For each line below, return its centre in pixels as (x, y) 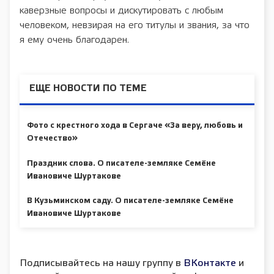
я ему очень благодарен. (74, 40)
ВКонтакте (210, 264)
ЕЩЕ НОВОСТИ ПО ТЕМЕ (88, 88)
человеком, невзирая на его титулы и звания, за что (135, 25)
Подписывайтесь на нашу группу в (102, 264)
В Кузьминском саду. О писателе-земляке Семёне (130, 201)
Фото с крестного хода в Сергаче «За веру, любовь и (135, 126)
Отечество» (52, 139)
